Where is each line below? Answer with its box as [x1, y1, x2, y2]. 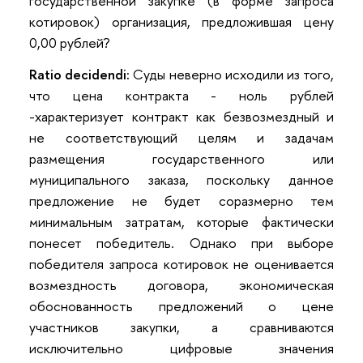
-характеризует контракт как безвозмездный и [29, 107, 334, 126]
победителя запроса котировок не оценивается [29, 254, 334, 274]
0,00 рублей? [29, 32, 110, 52]
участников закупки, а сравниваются [29, 318, 334, 337]
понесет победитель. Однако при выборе [29, 233, 334, 253]
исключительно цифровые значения [29, 339, 334, 358]
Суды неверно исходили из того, [133, 65, 335, 84]
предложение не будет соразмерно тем [29, 191, 334, 211]
